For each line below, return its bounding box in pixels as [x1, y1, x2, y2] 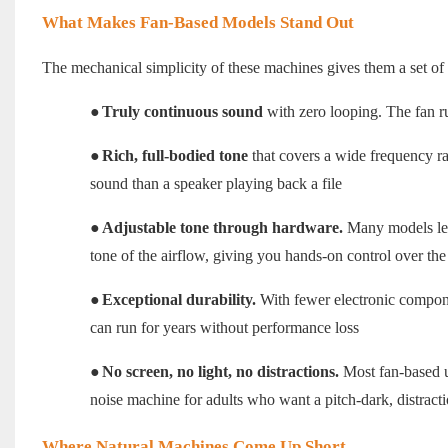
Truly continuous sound [101, 103, 263, 121]
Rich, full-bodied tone [101, 147, 248, 165]
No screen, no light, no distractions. [101, 363, 339, 381]
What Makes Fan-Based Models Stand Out [41, 13, 354, 33]
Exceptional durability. [101, 291, 256, 309]
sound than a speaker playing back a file [89, 175, 342, 193]
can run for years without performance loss [89, 319, 359, 337]
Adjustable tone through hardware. [101, 219, 343, 237]
